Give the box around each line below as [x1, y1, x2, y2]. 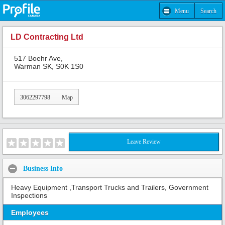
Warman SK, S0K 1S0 [14, 62, 83, 70]
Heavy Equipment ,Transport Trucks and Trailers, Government [11, 183, 208, 192]
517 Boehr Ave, [14, 54, 63, 62]
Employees [11, 208, 49, 216]
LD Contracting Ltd [11, 33, 83, 42]
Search [200, 7, 216, 15]
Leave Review [127, 138, 161, 146]
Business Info [23, 164, 63, 172]
